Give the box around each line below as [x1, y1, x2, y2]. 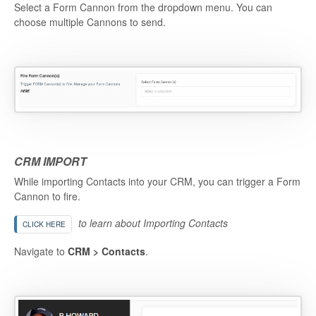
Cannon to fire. [14, 189, 80, 204]
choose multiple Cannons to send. [14, 15, 166, 30]
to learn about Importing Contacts [75, 216, 228, 231]
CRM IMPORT [14, 152, 87, 169]
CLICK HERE [23, 219, 66, 230]
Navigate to [14, 244, 68, 259]
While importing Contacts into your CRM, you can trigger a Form [14, 174, 300, 189]
